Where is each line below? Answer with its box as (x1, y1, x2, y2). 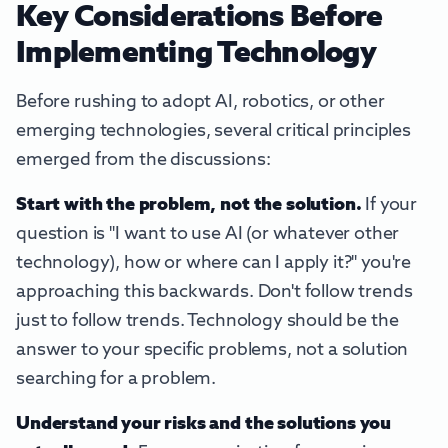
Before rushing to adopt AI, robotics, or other (16, 93, 385, 112)
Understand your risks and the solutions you (16, 415, 392, 434)
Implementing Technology (16, 39, 376, 70)
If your (361, 196, 418, 215)
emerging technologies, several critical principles (16, 122, 411, 141)
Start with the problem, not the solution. (16, 196, 362, 215)
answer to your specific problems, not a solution (16, 341, 409, 360)
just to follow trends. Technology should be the (16, 312, 399, 331)
